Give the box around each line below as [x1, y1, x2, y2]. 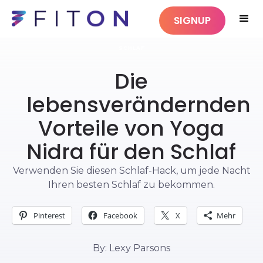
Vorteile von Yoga [38, 113, 225, 143]
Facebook [103, 210, 137, 221]
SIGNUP [174, 13, 211, 28]
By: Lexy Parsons [93, 242, 170, 254]
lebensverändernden [26, 90, 251, 120]
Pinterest [33, 210, 65, 221]
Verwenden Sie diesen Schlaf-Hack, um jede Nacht [12, 165, 251, 176]
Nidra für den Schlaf [26, 137, 237, 167]
